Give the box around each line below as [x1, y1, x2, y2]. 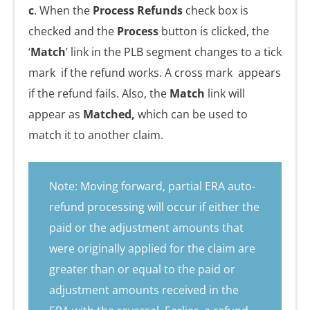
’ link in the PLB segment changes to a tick [66, 44, 282, 60]
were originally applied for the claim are [49, 241, 255, 257]
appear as [28, 107, 83, 122]
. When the [34, 3, 93, 19]
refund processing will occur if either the [49, 199, 259, 215]
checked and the [28, 24, 117, 39]
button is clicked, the [158, 24, 269, 39]
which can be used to [135, 107, 248, 122]
